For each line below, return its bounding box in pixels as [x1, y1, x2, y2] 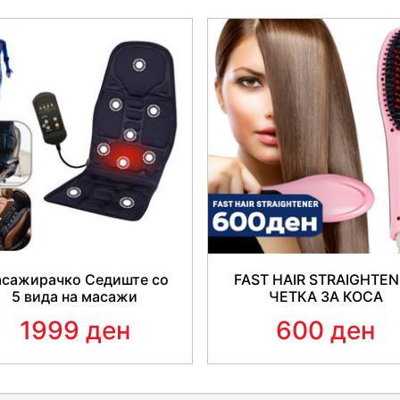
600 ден [276, 315, 375, 346]
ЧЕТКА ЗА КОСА [268, 287, 383, 306]
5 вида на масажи [12, 287, 137, 306]
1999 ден [19, 315, 130, 346]
